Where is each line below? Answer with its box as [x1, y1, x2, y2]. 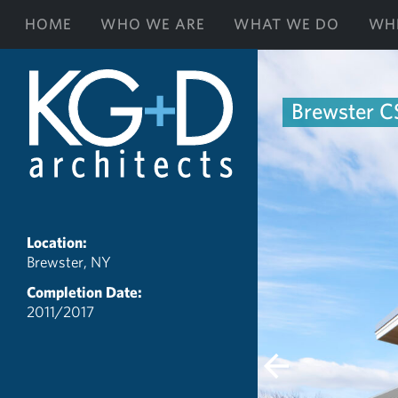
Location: [27, 233, 87, 251]
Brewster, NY [27, 252, 111, 271]
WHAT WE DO [234, 15, 340, 33]
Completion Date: [27, 283, 142, 301]
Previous [275, 364, 327, 382]
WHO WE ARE [100, 15, 206, 33]
